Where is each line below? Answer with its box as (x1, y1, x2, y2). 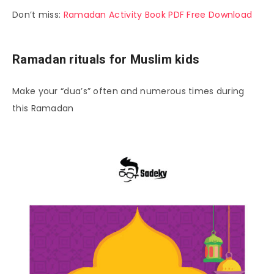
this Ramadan (12, 102, 74, 114)
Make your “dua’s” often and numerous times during (12, 84, 245, 97)
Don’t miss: (12, 8, 64, 21)
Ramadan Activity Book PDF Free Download (63, 8, 253, 21)
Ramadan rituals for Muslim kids (12, 52, 200, 67)
